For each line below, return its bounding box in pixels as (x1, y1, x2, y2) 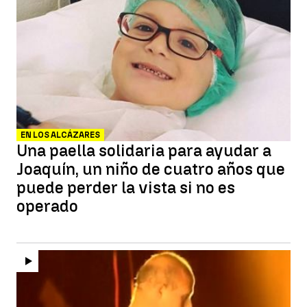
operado (16, 196, 78, 216)
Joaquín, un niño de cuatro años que (16, 159, 285, 179)
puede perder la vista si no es (16, 177, 235, 197)
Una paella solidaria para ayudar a (16, 140, 271, 160)
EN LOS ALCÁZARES (21, 130, 100, 140)
